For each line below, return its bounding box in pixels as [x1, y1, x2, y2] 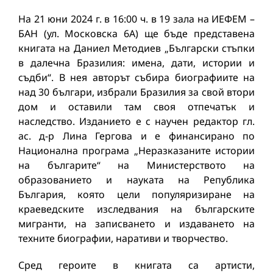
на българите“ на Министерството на [18, 158, 255, 172]
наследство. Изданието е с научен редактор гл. [18, 115, 255, 128]
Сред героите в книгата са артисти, [18, 258, 255, 272]
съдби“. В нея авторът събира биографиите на [18, 71, 255, 84]
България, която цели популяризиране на [18, 188, 255, 201]
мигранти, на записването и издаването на [18, 217, 255, 230]
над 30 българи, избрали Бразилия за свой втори [18, 85, 255, 99]
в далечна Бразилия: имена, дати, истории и [18, 56, 255, 69]
